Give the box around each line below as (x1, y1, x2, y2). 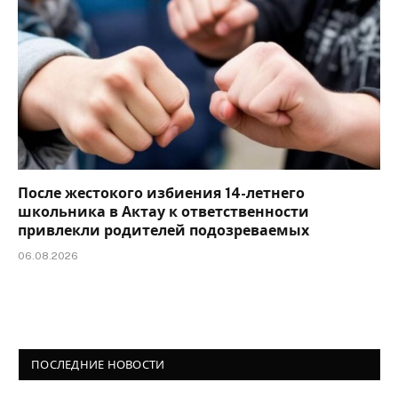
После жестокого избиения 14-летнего (18, 184, 305, 202)
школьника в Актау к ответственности (18, 203, 309, 220)
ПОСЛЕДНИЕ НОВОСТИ (31, 357, 165, 371)
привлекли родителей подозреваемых (18, 221, 309, 239)
